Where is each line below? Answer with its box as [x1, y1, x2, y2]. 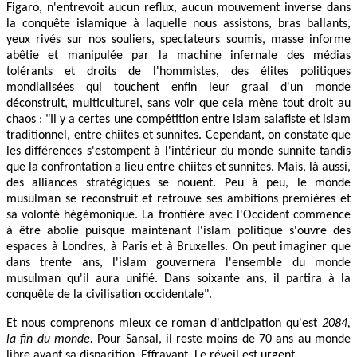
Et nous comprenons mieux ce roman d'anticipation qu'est [6, 316, 322, 330]
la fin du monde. [6, 332, 98, 346]
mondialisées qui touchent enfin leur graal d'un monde [6, 80, 351, 94]
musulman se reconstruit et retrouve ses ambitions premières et [6, 192, 351, 206]
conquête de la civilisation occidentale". [6, 288, 212, 301]
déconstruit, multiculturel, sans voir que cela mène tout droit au [6, 96, 351, 110]
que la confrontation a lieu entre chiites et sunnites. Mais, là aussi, [6, 160, 351, 174]
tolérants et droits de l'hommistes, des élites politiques [6, 65, 351, 78]
